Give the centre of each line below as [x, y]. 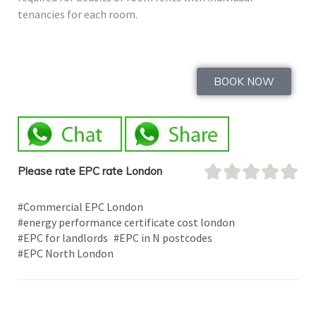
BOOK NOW [244, 82]
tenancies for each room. [78, 14]
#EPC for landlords [63, 238]
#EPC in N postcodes [163, 238]
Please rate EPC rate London [90, 171]
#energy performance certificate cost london [126, 223]
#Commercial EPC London [80, 207]
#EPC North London [66, 254]
